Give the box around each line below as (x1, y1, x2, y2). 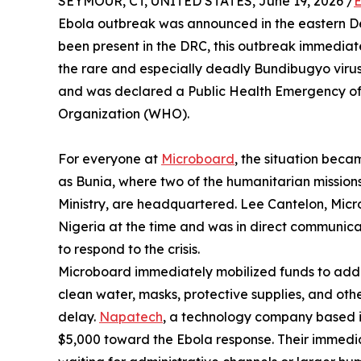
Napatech (99, 308, 163, 325)
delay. (58, 308, 99, 325)
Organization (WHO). (58, 105, 189, 122)
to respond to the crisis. (58, 240, 200, 257)
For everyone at (58, 150, 161, 167)
